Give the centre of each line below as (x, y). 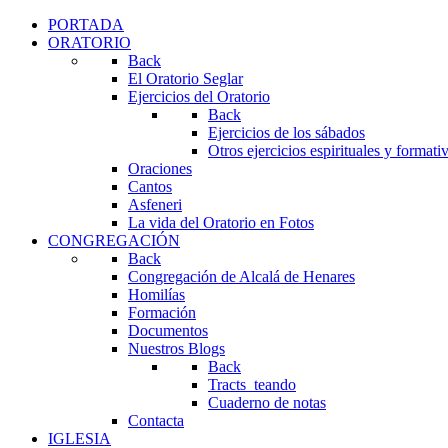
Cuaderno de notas (267, 402)
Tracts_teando (252, 384)
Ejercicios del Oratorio (199, 96)
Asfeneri (155, 204)
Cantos (150, 186)
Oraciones (160, 168)
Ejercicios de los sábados (286, 132)
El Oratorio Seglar (185, 78)
